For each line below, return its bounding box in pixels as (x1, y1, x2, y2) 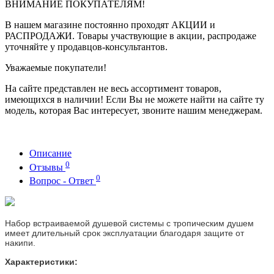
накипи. (5, 238, 38, 248)
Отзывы (29, 161, 65, 172)
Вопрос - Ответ (29, 176, 96, 187)
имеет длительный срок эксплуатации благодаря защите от (5, 228, 244, 239)
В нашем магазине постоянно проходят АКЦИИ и (5, 20, 215, 31)
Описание (29, 148, 72, 159)
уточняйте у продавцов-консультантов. (5, 42, 168, 53)
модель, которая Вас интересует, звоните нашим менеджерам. (5, 105, 262, 116)
